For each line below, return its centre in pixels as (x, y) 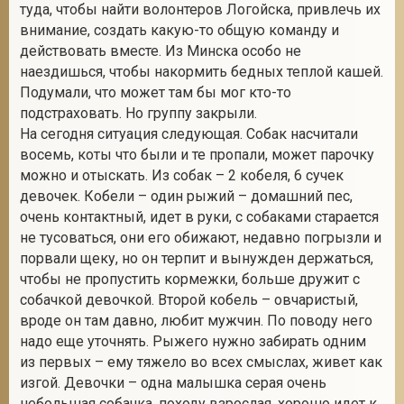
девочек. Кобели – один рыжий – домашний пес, (186, 196)
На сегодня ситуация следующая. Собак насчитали (189, 134)
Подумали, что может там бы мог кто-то (156, 92)
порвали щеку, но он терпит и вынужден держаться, (197, 258)
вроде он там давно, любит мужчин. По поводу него (196, 321)
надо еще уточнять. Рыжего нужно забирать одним (193, 341)
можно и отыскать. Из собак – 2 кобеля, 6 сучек (182, 175)
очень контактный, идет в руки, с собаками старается (199, 217)
